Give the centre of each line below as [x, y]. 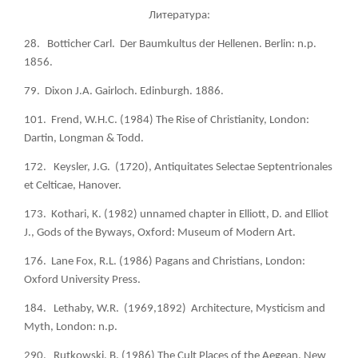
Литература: [179, 15]
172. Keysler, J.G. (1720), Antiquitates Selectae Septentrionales [178, 167]
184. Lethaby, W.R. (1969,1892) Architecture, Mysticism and [175, 308]
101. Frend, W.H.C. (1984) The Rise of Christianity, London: [167, 120]
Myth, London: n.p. [71, 327]
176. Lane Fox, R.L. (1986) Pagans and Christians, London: [165, 261]
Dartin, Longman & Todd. [84, 138]
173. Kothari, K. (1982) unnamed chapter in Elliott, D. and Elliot [176, 214]
